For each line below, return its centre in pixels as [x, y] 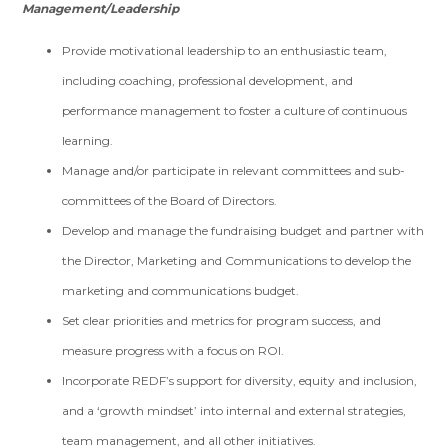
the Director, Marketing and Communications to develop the [237, 260]
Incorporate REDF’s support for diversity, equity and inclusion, [240, 380]
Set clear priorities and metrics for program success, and [222, 320]
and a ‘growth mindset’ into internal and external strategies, [234, 410]
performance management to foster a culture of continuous [235, 110]
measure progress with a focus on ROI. [173, 350]
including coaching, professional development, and [208, 80]
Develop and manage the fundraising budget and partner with [243, 230]
